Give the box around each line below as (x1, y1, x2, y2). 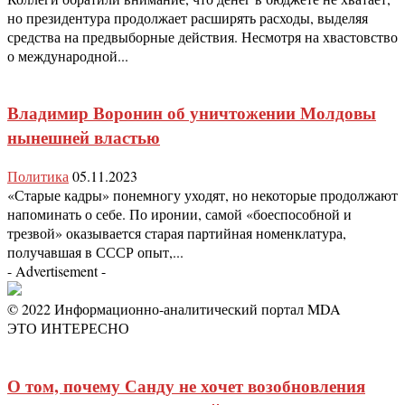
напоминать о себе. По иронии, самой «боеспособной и (7, 204, 352, 223)
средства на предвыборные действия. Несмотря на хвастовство (7, 26, 398, 46)
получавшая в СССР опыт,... (7, 242, 184, 261)
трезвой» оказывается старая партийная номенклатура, (7, 223, 346, 242)
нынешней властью (7, 125, 160, 150)
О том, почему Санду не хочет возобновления (7, 372, 365, 398)
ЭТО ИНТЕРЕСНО (7, 318, 129, 337)
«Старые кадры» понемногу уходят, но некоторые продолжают (7, 185, 398, 204)
